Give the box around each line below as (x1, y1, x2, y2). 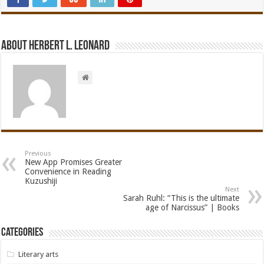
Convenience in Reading (25, 167, 112, 176)
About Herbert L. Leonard (1, 39, 110, 53)
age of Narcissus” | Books (145, 203, 239, 212)
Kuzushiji (25, 176, 58, 186)
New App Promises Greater (25, 157, 123, 167)
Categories (1, 227, 44, 239)
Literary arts (18, 250, 59, 259)
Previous (25, 150, 52, 157)
